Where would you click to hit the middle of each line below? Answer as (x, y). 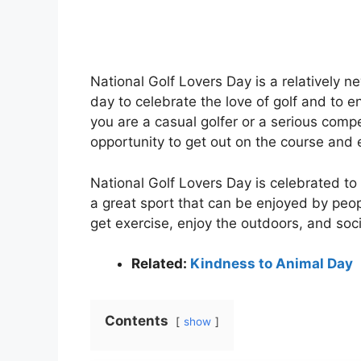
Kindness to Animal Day (272, 264)
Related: (161, 264)
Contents (137, 321)
